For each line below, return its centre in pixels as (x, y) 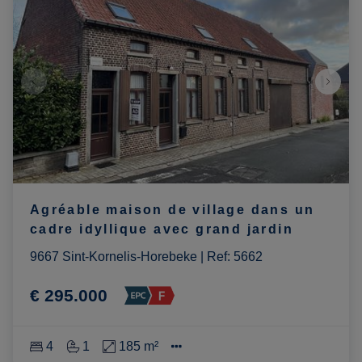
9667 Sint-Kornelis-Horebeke (113, 256)
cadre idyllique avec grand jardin (161, 229)
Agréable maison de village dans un (172, 209)
